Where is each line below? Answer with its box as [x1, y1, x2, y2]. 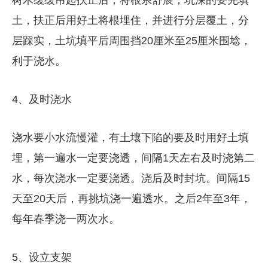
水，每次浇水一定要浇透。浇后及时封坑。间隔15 [11, 172, 250, 184]
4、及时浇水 [11, 93, 72, 105]
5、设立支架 [11, 251, 72, 263]
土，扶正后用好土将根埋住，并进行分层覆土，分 [11, 14, 249, 26]
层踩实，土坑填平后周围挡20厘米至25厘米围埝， [11, 34, 251, 47]
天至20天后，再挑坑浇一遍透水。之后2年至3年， [11, 192, 251, 205]
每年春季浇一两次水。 [11, 212, 120, 225]
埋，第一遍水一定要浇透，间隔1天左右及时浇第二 [11, 151, 255, 164]
